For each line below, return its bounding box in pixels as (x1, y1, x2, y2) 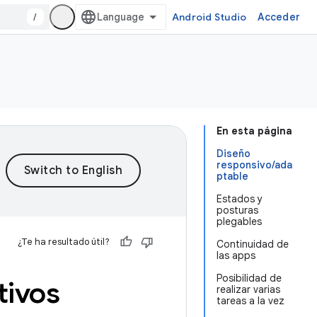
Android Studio (171, 11, 247, 23)
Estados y (217, 192, 263, 205)
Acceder (258, 11, 300, 23)
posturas (217, 204, 258, 217)
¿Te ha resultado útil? (18, 236, 110, 248)
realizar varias (217, 283, 280, 296)
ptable (217, 170, 248, 183)
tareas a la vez (217, 294, 284, 307)
